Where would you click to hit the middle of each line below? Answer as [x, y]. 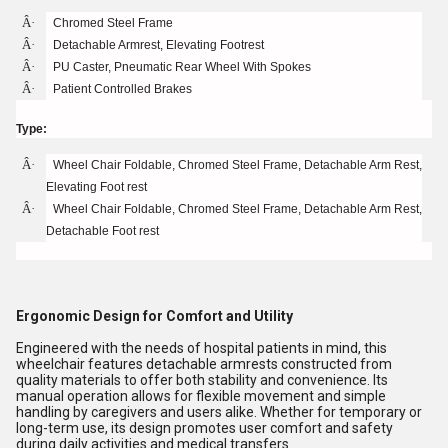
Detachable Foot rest [102, 231]
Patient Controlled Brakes [122, 89]
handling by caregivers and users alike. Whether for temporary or [219, 412]
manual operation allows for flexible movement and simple [201, 396]
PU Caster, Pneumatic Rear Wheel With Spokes [182, 67]
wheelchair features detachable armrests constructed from [204, 364]
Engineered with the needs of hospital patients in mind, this [201, 348]
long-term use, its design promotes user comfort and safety [204, 428]
